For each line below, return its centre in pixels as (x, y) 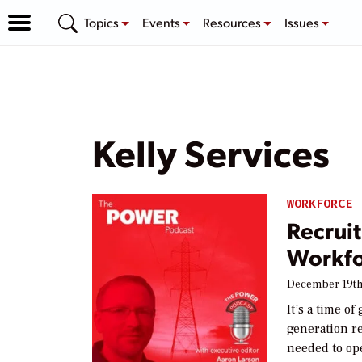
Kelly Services (211, 152)
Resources (234, 22)
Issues (303, 22)
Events (162, 22)
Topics (103, 22)
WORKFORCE (320, 204)
